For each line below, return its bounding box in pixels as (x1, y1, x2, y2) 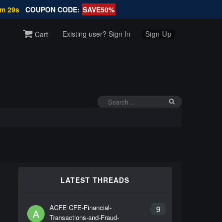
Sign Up (145, 28, 172, 39)
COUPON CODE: (25, 4, 82, 14)
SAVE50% (82, 4, 114, 14)
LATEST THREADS (60, 175, 129, 185)
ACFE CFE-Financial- (49, 203, 111, 212)
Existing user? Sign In (62, 28, 130, 39)
